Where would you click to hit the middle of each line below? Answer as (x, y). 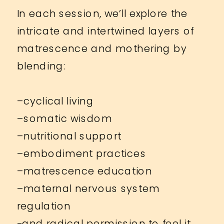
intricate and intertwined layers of (105, 31)
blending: (41, 66)
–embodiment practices (81, 153)
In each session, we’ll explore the (102, 13)
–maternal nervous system (88, 188)
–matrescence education (84, 171)
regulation (44, 206)
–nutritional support (69, 136)
